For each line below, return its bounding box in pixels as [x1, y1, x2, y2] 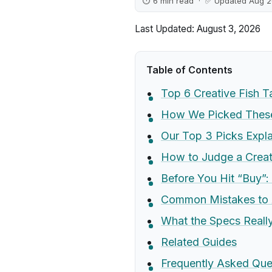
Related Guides [161, 236, 237, 248]
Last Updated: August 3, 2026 [135, 23, 260, 35]
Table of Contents [146, 64, 233, 76]
